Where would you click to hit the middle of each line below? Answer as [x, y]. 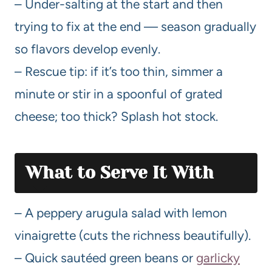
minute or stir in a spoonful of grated [118, 94]
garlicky [218, 258]
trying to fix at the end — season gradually [135, 27]
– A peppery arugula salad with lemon [121, 213]
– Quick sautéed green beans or [105, 258]
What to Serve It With [120, 173]
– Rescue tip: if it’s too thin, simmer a [119, 72]
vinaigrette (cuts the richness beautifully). [133, 236]
